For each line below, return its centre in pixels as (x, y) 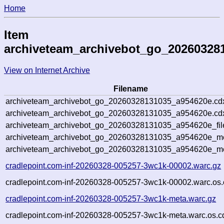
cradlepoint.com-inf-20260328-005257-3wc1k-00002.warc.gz (113, 165)
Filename (130, 88)
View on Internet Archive (47, 70)
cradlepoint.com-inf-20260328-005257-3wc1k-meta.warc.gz (111, 198)
